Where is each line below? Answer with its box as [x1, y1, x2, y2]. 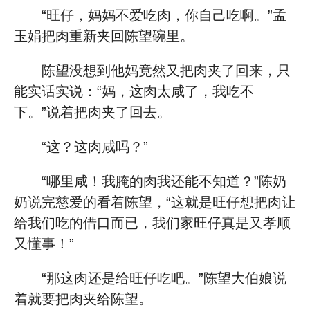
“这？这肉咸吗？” [42, 139, 148, 154]
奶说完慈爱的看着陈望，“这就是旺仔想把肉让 [14, 194, 295, 210]
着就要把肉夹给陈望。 [14, 291, 152, 307]
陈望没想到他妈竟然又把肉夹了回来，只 [42, 63, 291, 78]
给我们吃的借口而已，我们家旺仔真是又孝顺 [14, 215, 291, 230]
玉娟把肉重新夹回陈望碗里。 [14, 28, 194, 44]
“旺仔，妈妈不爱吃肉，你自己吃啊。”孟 [42, 8, 286, 23]
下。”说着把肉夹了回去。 [14, 104, 171, 120]
